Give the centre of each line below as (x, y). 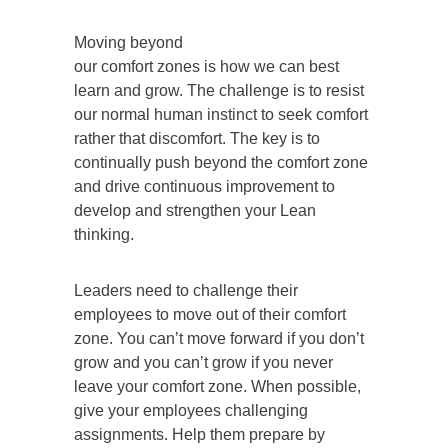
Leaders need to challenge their (186, 290)
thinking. (104, 234)
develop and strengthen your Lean (195, 210)
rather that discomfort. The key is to (197, 138)
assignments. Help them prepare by (199, 434)
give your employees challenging (191, 410)
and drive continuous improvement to (204, 186)
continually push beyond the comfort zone (221, 162)
